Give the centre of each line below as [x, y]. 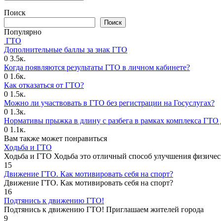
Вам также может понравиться [55, 138]
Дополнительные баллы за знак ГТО [66, 49]
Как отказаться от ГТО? [44, 85]
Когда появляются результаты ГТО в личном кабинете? [97, 67]
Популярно [23, 32]
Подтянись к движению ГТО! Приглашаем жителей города [104, 209]
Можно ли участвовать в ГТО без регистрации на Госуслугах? [109, 103]
